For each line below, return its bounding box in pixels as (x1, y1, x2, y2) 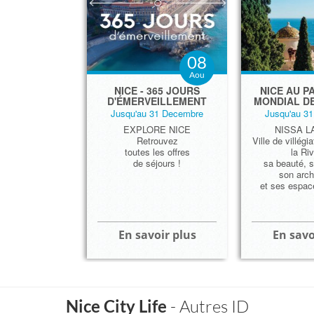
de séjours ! (133, 156, 181, 170)
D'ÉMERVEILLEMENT (107, 94, 207, 108)
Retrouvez (136, 134, 178, 147)
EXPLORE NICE (123, 123, 191, 136)
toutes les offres (124, 145, 190, 158)
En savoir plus (118, 227, 196, 243)
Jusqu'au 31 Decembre (111, 107, 203, 120)
